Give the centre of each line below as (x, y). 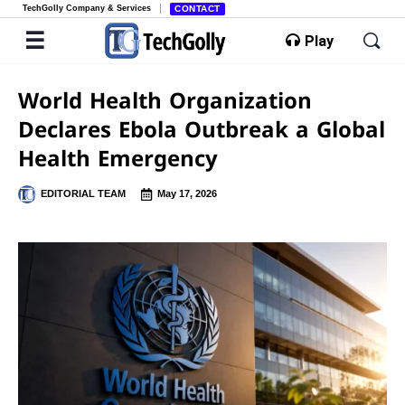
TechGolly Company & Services (87, 8)
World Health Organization (165, 100)
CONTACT (198, 9)
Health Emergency (118, 158)
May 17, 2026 (187, 193)
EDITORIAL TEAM (83, 193)
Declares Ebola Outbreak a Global (202, 129)
